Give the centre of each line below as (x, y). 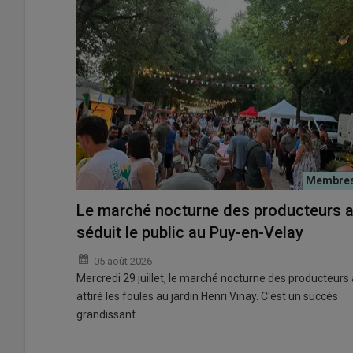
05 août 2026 (123, 261)
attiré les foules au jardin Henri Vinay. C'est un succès (207, 296)
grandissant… (110, 314)
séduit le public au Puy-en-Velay (190, 232)
